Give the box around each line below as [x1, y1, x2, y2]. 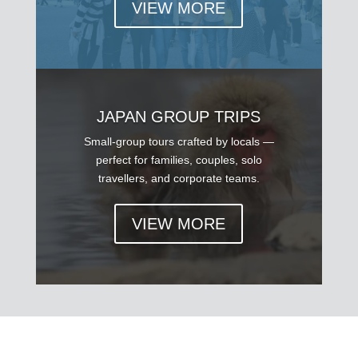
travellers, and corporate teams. [97, 172, 260, 185]
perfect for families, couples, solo [95, 153, 262, 167]
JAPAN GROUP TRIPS [97, 108, 261, 126]
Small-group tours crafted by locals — [83, 135, 274, 149]
